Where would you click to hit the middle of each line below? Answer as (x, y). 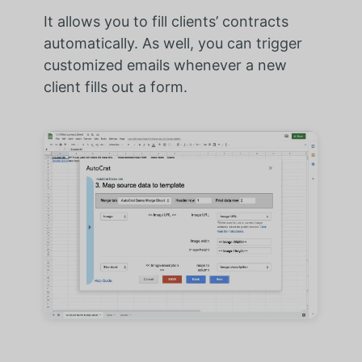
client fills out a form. (115, 86)
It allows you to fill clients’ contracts (166, 21)
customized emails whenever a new (165, 65)
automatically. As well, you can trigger (173, 43)
